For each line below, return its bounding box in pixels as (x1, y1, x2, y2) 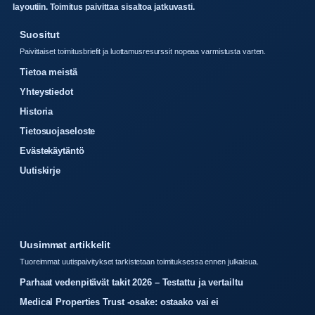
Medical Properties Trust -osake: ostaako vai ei (20, 297, 219, 308)
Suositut (20, 29, 60, 41)
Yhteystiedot (20, 86, 73, 98)
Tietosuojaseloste (20, 126, 96, 137)
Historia (20, 106, 53, 117)
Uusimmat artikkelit (20, 239, 111, 251)
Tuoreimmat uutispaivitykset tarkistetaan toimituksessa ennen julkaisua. (20, 257, 259, 266)
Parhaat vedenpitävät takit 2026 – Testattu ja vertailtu (20, 277, 243, 288)
